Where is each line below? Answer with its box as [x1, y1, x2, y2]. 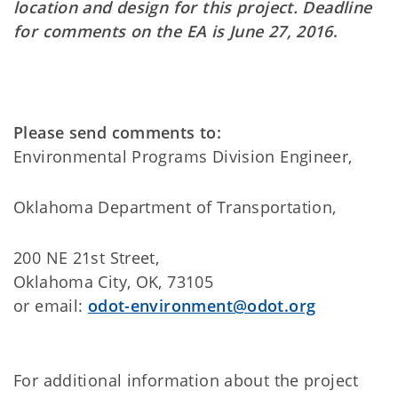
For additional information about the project [13, 369, 359, 391]
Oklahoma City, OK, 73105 [13, 270, 214, 292]
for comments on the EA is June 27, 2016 [13, 20, 333, 42]
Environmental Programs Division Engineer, [13, 145, 353, 167]
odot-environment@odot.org [87, 294, 316, 316]
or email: [13, 294, 88, 316]
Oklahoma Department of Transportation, [13, 195, 337, 218]
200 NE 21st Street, [13, 246, 160, 268]
